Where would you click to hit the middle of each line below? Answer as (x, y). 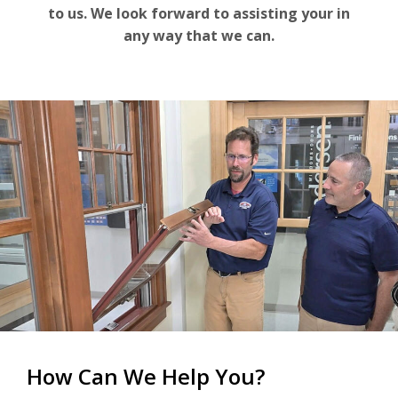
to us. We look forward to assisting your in (199, 13)
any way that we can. (199, 35)
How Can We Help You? (146, 376)
